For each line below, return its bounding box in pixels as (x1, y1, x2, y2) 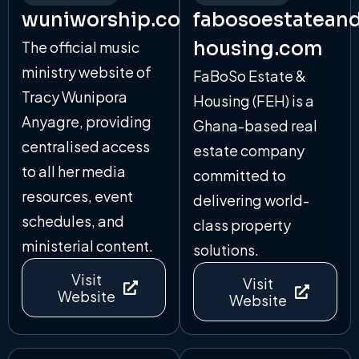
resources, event (22, 186, 133, 205)
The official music (22, 37, 139, 56)
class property (193, 215, 291, 234)
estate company (193, 140, 305, 159)
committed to (193, 165, 286, 184)
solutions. (193, 240, 259, 259)
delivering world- (193, 190, 309, 209)
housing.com (193, 36, 323, 61)
